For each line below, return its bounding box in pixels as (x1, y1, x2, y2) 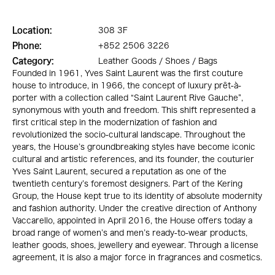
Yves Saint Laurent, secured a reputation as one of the (12, 167, 227, 176)
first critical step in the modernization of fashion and (12, 118, 217, 126)
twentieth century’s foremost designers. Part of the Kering (12, 179, 242, 188)
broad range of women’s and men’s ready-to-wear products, (12, 228, 247, 237)
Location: (12, 26, 52, 34)
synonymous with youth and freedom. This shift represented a (12, 106, 255, 114)
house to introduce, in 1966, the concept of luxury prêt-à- (12, 81, 241, 90)
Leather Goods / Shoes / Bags (98, 56, 217, 65)
